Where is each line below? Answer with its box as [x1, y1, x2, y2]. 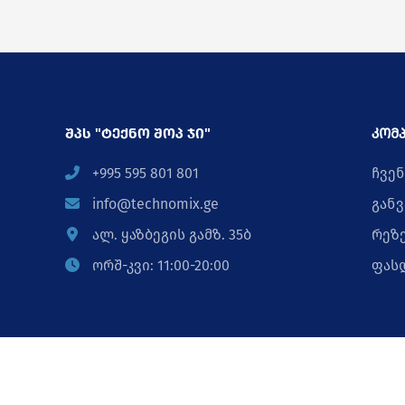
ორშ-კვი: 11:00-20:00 [89, 257, 230, 274]
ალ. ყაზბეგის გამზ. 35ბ [89, 226, 251, 243]
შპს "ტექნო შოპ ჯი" [65, 125, 211, 142]
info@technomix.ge [89, 195, 219, 212]
